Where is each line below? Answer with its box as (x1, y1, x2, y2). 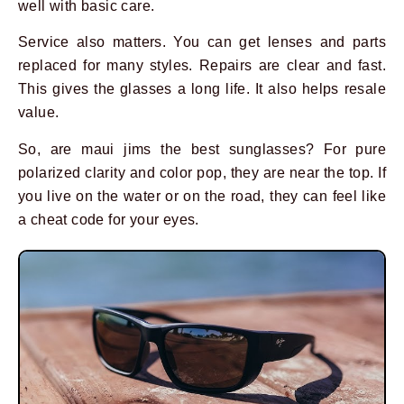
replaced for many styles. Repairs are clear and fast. (18, 58, 386, 74)
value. (18, 105, 60, 121)
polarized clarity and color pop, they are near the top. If (18, 164, 386, 180)
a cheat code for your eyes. (18, 211, 199, 227)
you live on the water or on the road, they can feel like (18, 188, 386, 204)
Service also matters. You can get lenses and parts (18, 34, 386, 50)
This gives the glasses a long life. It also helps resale (18, 81, 386, 97)
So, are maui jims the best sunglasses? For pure (18, 141, 386, 157)
